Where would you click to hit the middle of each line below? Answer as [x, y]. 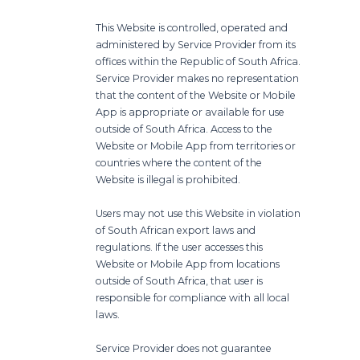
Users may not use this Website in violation [198, 213]
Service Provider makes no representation [198, 78]
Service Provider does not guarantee [184, 348]
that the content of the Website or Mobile [196, 95]
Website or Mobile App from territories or [196, 145]
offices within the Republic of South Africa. [198, 61]
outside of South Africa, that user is [180, 280]
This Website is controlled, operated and [192, 27]
